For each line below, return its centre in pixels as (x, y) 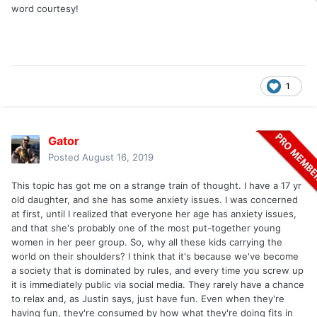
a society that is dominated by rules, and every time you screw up (157, 271)
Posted (65, 157)
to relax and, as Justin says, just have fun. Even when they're (148, 299)
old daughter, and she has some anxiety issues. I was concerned (155, 200)
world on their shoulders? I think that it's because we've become (155, 257)
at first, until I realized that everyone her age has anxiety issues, (154, 214)
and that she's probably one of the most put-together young (146, 228)
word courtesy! (45, 9)
